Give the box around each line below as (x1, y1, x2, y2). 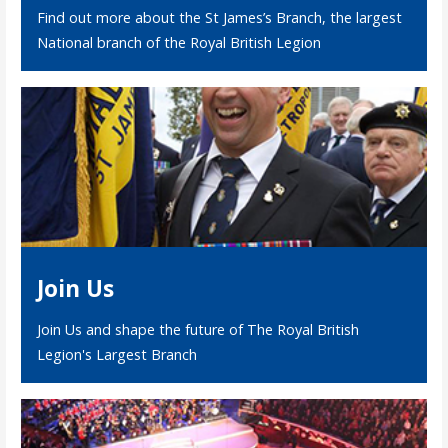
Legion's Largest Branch (36, 344, 197, 364)
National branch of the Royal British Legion (36, 32, 321, 52)
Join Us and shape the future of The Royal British (36, 319, 359, 339)
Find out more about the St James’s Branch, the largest (36, 7, 402, 27)
